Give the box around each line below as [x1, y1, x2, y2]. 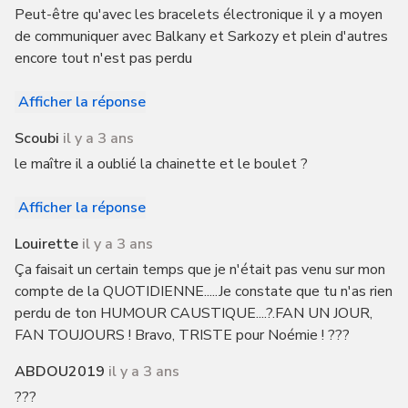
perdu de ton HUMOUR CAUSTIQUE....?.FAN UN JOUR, [14, 303, 372, 323]
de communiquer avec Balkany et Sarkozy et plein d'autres [14, 26, 388, 46]
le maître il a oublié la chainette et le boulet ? [14, 154, 308, 174]
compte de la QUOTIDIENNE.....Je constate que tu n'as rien [14, 281, 393, 301]
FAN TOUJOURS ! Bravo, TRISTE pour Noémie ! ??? [14, 325, 350, 345]
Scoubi [14, 128, 59, 148]
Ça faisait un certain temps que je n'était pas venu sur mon [14, 260, 385, 280]
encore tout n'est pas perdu [14, 48, 192, 68]
